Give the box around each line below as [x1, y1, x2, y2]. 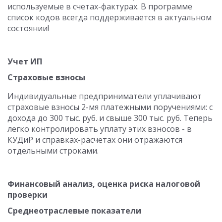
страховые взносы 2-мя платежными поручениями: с [7, 102, 213, 112]
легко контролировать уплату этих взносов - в [7, 123, 192, 134]
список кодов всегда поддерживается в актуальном [7, 12, 212, 23]
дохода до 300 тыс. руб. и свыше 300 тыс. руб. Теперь [7, 112, 213, 123]
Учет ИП [7, 56, 42, 67]
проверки [7, 189, 48, 200]
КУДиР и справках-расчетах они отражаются [7, 134, 182, 145]
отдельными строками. [7, 145, 99, 156]
